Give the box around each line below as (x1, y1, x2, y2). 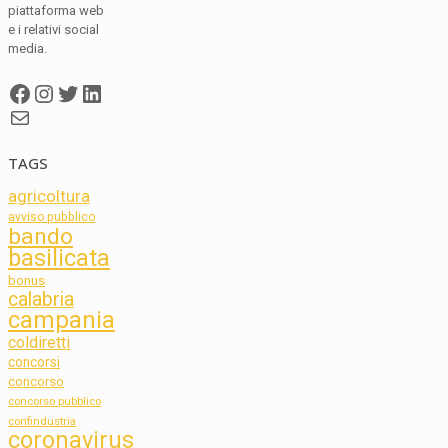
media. (8, 40, 47, 56)
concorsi (8, 353, 60, 370)
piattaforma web (8, 2, 104, 18)
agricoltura (8, 186, 90, 206)
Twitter (55, 78, 130, 107)
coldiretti (8, 332, 70, 352)
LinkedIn (79, 78, 172, 107)
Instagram (31, 78, 142, 107)
